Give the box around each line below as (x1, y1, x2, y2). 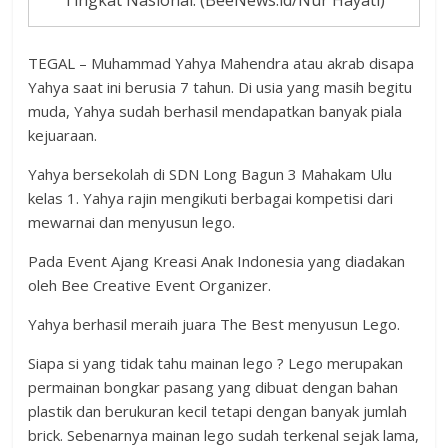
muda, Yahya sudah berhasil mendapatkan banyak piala (28, 100, 403, 121)
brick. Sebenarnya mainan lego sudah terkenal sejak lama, (28, 424, 420, 445)
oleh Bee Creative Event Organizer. (28, 274, 272, 295)
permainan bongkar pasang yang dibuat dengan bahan (28, 376, 399, 397)
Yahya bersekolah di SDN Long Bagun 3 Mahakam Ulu (28, 163, 393, 184)
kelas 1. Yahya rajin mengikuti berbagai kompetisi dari (28, 187, 394, 208)
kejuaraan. (28, 124, 98, 145)
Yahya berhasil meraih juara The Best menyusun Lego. (28, 313, 401, 334)
